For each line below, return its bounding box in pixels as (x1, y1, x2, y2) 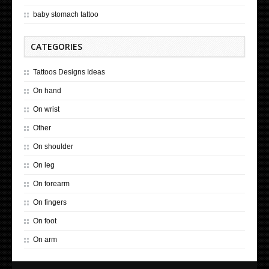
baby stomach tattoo (33, 10, 98, 19)
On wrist (33, 105, 59, 114)
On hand (33, 86, 61, 95)
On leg (33, 161, 55, 170)
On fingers (33, 198, 67, 207)
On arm (33, 235, 57, 244)
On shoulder (33, 142, 73, 151)
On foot (33, 217, 56, 226)
